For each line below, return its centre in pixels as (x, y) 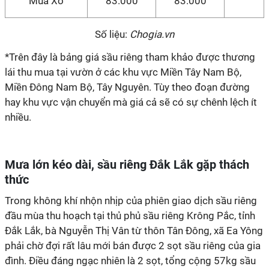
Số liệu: (112, 34)
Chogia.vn (152, 34)
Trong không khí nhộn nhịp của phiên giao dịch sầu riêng (131, 201)
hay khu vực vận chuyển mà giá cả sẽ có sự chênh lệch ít (131, 102)
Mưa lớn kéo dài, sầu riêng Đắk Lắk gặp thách (127, 165)
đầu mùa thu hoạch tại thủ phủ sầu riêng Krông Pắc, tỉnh (130, 216)
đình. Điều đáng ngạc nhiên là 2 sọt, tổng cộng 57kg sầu (130, 261)
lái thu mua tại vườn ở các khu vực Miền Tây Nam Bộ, (123, 72)
